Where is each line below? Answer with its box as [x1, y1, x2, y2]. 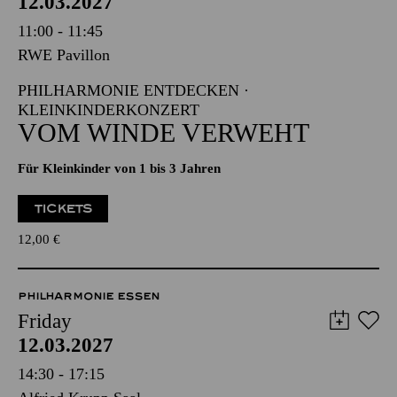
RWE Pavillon [18, 46, 110, 64]
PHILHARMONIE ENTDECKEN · [18, 82, 249, 99]
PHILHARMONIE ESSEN [18, 290, 160, 302]
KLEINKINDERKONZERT [18, 101, 199, 119]
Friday [18, 310, 72, 332]
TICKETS [34, 201, 93, 216]
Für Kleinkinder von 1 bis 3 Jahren [18, 161, 221, 175]
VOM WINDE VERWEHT [18, 118, 309, 147]
